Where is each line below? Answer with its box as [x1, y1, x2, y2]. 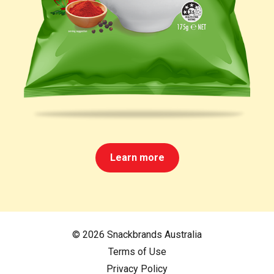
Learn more [109, 151, 165, 163]
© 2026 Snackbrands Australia [72, 229, 202, 240]
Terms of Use [108, 246, 166, 257]
